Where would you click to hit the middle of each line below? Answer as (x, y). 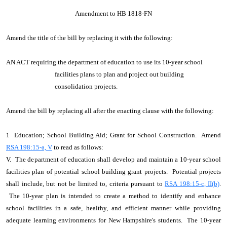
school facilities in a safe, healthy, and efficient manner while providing (113, 208)
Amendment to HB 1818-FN (113, 13)
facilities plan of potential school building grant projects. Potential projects (113, 172)
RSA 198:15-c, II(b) (192, 184)
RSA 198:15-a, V (29, 147)
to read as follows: (79, 147)
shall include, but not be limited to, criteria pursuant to (85, 184)
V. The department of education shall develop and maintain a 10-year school (113, 159)
